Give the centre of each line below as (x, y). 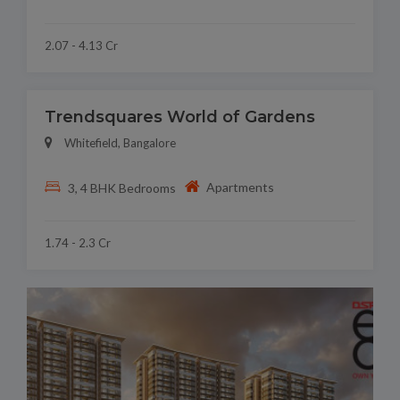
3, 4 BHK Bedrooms (121, 187)
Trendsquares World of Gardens (180, 117)
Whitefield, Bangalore (120, 143)
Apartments (241, 187)
